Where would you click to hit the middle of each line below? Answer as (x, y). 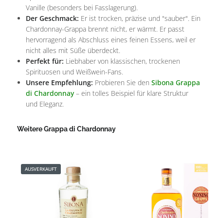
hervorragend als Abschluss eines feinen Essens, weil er (111, 39)
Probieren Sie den (122, 82)
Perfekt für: (45, 61)
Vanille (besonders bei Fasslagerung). (82, 7)
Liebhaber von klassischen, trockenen (122, 61)
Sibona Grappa (176, 82)
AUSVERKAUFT (41, 169)
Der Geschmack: (52, 18)
